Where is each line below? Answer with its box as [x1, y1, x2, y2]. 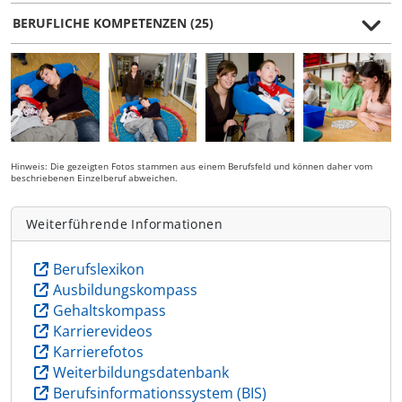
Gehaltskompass [53, 300, 166, 320]
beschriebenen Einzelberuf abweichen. [11, 170, 178, 184]
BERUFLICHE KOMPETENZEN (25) [13, 14, 214, 32]
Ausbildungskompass [53, 279, 197, 300]
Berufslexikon [53, 258, 144, 279]
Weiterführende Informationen [26, 214, 223, 232]
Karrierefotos [53, 341, 144, 362]
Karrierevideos [53, 320, 153, 341]
